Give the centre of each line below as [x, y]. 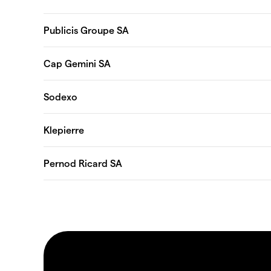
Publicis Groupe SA [86, 30]
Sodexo [60, 96]
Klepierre [64, 129]
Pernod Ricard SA [83, 163]
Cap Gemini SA [77, 63]
